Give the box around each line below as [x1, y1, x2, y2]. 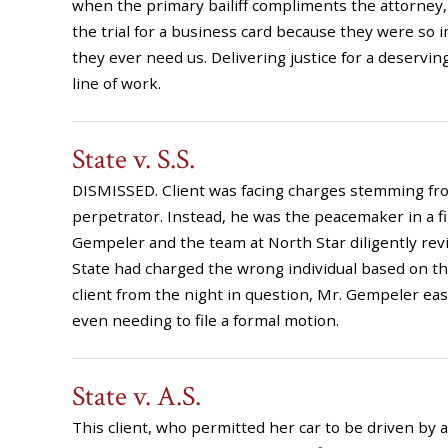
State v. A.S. [72, 378, 201, 415]
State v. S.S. [72, 141, 195, 178]
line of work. [72, 73, 161, 93]
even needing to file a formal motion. [72, 310, 339, 330]
